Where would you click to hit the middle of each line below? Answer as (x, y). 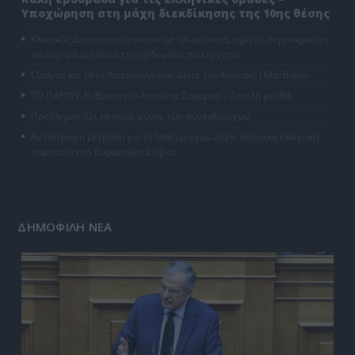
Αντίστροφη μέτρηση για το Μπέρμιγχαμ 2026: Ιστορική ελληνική (175, 137)
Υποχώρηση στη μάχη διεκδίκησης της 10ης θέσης (176, 13)
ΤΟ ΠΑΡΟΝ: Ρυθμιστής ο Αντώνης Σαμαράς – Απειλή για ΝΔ (162, 96)
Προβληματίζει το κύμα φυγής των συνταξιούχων (141, 116)
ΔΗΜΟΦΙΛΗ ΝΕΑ (65, 227)
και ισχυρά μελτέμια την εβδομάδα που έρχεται (136, 55)
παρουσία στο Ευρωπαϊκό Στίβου (104, 152)
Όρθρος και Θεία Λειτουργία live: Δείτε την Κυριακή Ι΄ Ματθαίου (170, 75)
